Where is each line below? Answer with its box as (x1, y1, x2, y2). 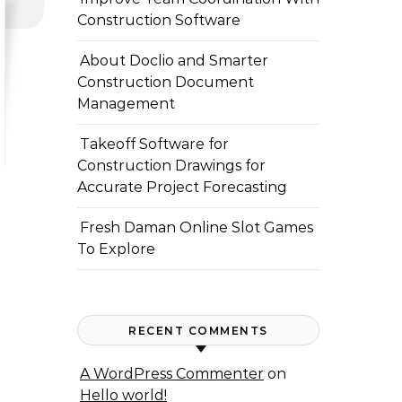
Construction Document (77, 74, 254, 91)
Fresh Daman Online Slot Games (80, 219, 313, 236)
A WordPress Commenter (80, 365, 264, 382)
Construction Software (77, 12, 240, 29)
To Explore (77, 240, 155, 258)
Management (77, 95, 175, 112)
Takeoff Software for (80, 135, 229, 153)
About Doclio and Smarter (80, 52, 268, 69)
